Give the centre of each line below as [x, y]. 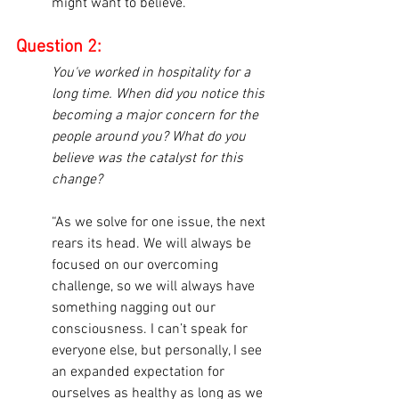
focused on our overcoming [137, 265]
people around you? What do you [151, 137]
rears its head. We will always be [153, 244]
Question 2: [59, 47]
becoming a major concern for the [157, 116]
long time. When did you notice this [160, 94]
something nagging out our [135, 308]
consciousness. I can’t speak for [151, 330]
